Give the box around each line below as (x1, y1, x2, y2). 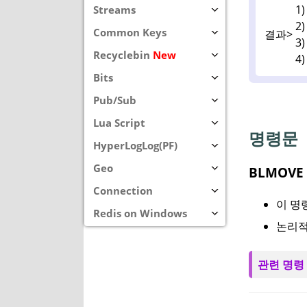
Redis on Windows (93, 206, 187, 220)
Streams (93, 3, 136, 16)
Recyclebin (93, 48, 153, 62)
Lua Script (93, 116, 145, 130)
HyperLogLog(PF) (93, 138, 177, 152)
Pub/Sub (93, 93, 136, 107)
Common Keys (93, 25, 167, 39)
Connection (93, 184, 153, 197)
